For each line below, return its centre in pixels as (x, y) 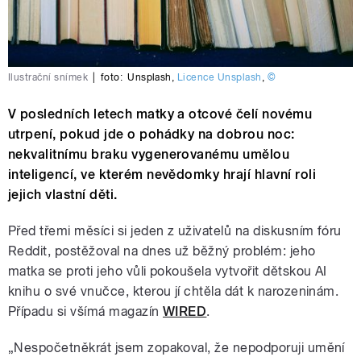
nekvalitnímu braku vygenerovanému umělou (149, 154)
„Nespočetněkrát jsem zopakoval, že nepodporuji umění (176, 347)
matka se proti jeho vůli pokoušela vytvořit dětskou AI (168, 271)
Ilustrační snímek (48, 77)
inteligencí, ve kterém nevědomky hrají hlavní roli (162, 174)
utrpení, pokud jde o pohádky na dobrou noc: (151, 134)
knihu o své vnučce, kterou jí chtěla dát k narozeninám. (174, 291)
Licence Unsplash (219, 77)
